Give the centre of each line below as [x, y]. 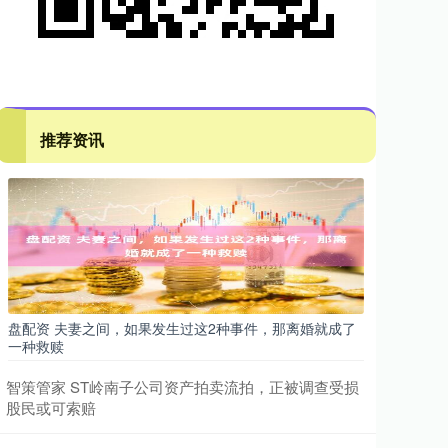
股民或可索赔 [51, 407]
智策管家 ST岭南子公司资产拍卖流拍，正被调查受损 [182, 386]
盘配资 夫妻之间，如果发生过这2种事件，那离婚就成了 [182, 328]
